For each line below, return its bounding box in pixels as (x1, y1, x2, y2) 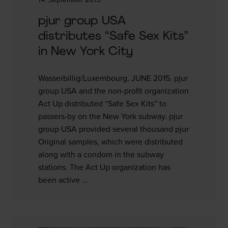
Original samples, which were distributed (38, 138, 183, 147)
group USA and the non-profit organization (38, 87, 189, 96)
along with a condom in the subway (38, 151, 164, 159)
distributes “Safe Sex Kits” (38, 31, 188, 43)
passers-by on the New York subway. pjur (38, 112, 183, 121)
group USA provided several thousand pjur (38, 125, 189, 134)
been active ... (38, 176, 88, 185)
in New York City (38, 46, 133, 59)
